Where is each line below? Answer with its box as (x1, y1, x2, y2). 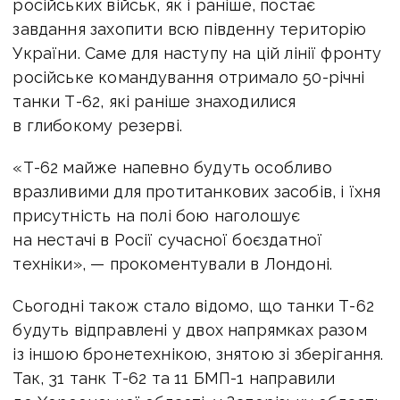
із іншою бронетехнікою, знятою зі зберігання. (12, 344, 384, 363)
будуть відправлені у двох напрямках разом (12, 320, 367, 339)
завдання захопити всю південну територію (12, 19, 367, 38)
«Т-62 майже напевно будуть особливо (12, 157, 332, 177)
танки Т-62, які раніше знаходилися (12, 91, 296, 111)
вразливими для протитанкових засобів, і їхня (12, 181, 381, 201)
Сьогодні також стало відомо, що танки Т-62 (12, 296, 374, 315)
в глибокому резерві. (12, 115, 182, 135)
